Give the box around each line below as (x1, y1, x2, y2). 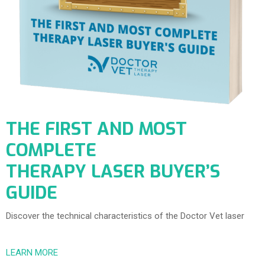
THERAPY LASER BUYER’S (6, 160, 220, 184)
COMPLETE (6, 138, 96, 163)
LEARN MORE (6, 247, 58, 258)
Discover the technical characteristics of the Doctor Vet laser (6, 211, 244, 222)
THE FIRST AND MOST (6, 117, 187, 141)
